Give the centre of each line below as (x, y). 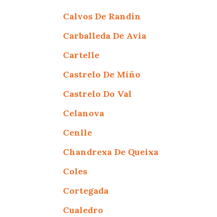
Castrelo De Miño (102, 74)
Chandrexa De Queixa (111, 152)
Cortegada (86, 190)
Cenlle (78, 132)
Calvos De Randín (102, 16)
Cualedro (83, 210)
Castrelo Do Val (98, 93)
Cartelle (81, 55)
